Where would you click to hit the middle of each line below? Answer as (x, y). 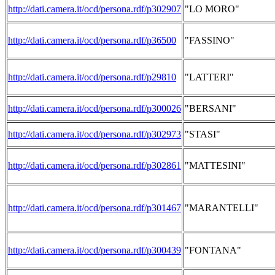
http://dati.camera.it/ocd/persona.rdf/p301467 (95, 208)
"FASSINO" (210, 40)
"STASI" (203, 134)
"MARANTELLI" (222, 208)
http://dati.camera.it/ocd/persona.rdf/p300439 (95, 250)
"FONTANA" (213, 250)
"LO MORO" (212, 9)
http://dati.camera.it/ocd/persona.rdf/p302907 (95, 9)
